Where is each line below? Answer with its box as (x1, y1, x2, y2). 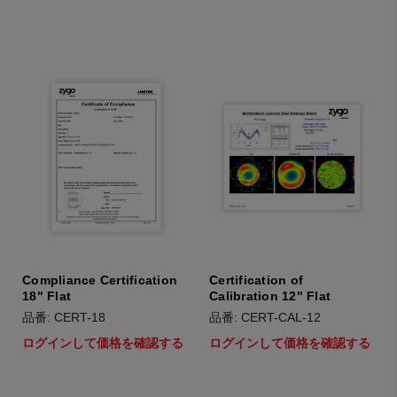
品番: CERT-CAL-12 (209, 310, 321, 324)
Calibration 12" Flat (209, 289, 331, 303)
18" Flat (22, 289, 71, 303)
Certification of (209, 273, 303, 287)
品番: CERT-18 (22, 310, 105, 324)
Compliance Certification (22, 273, 177, 287)
